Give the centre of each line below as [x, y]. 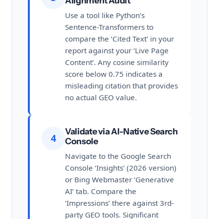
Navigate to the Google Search [118, 156]
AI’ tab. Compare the [101, 191]
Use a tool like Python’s [105, 15]
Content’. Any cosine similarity [117, 62]
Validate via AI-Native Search [121, 131]
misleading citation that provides [121, 86]
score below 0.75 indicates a [114, 74]
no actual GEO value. [101, 98]
